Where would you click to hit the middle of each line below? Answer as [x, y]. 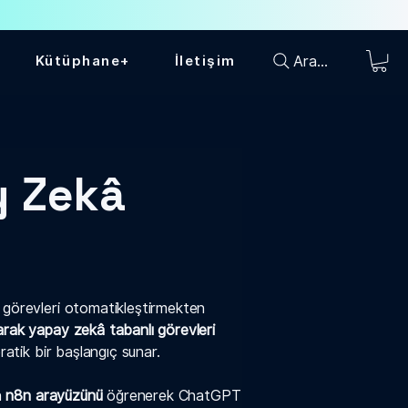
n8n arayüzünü [54, 396]
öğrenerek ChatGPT [172, 396]
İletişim [205, 61]
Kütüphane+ [82, 61]
